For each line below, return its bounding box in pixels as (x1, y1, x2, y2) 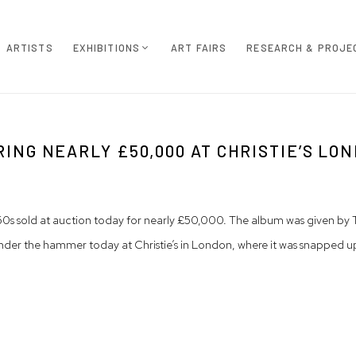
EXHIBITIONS (72, 41, 140, 54)
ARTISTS (6, 41, 53, 54)
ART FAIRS (171, 41, 227, 54)
